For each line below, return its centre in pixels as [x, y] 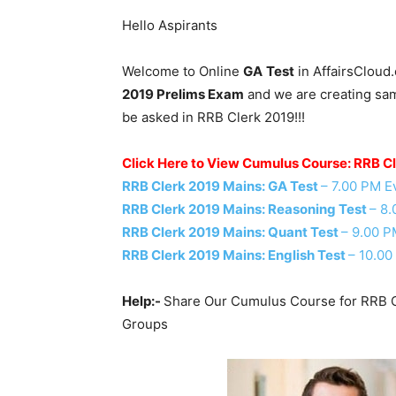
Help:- [143, 301]
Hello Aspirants [170, 25]
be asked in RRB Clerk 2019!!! [213, 117]
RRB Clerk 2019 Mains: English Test [235, 255]
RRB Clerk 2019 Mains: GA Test [221, 186]
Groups [145, 324]
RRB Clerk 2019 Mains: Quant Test [232, 232]
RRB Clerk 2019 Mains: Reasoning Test [246, 209]
